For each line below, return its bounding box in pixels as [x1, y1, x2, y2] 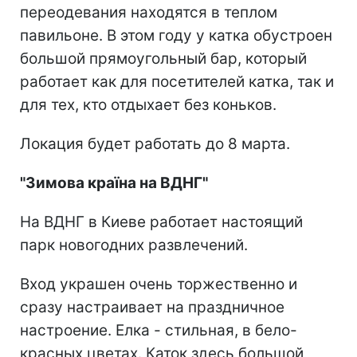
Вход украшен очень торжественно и [20, 275, 297, 294]
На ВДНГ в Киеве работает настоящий [20, 213, 303, 232]
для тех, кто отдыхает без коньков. [20, 96, 277, 115]
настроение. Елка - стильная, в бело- [20, 321, 297, 340]
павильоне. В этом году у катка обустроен [20, 26, 332, 45]
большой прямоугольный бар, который [20, 49, 307, 69]
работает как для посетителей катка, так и [20, 73, 334, 92]
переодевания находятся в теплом [20, 3, 277, 22]
